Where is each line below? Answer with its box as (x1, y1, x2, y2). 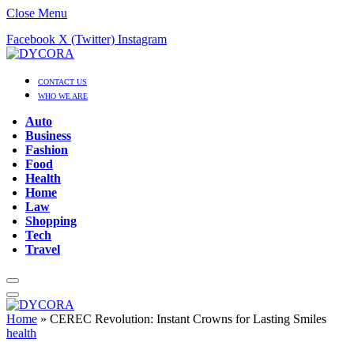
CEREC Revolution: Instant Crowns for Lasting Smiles (50, 312, 330, 326)
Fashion (25, 143, 68, 156)
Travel (25, 243, 60, 256)
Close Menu (6, 6, 67, 20)
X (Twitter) (58, 32, 115, 46)
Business (25, 129, 71, 142)
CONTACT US (38, 77, 87, 86)
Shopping (25, 214, 77, 228)
